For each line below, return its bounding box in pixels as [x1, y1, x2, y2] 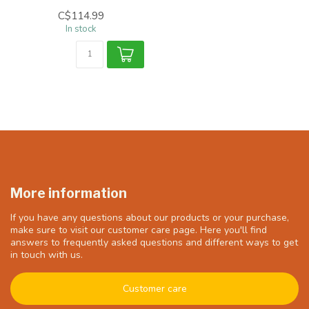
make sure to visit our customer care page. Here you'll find [10, 223, 267, 237]
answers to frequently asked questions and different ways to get [10, 235, 298, 249]
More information [10, 184, 127, 201]
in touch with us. [10, 248, 83, 261]
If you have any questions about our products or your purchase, [10, 210, 289, 224]
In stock [65, 22, 97, 35]
